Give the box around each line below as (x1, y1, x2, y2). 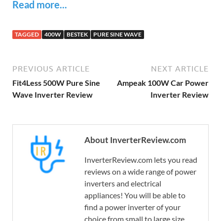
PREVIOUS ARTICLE (12, 64, 90, 74)
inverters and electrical (84, 179, 161, 188)
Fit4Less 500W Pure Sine (12, 78, 100, 88)
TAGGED (15, 31, 39, 38)
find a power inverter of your (84, 202, 181, 212)
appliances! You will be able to (84, 190, 185, 200)
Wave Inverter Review (12, 90, 93, 100)
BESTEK (67, 31, 88, 38)
